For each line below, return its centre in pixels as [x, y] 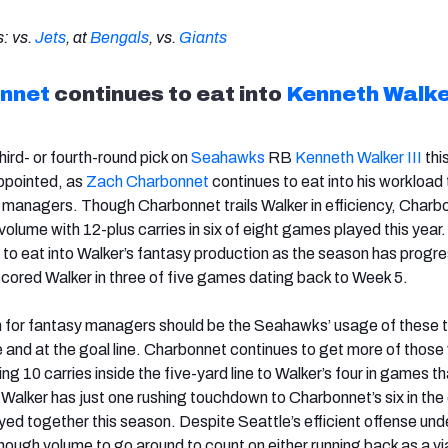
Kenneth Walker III [358, 157]
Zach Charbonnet [147, 181]
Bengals [119, 37]
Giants [203, 37]
